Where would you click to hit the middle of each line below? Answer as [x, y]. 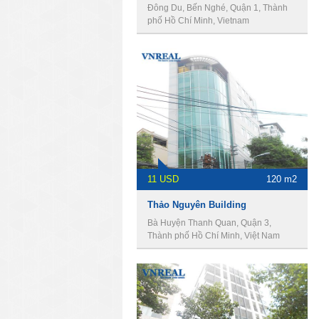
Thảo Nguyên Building [197, 205]
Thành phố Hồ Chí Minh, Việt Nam [214, 236]
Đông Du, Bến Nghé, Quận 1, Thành [218, 8]
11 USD [163, 179]
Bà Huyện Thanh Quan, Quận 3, [209, 223]
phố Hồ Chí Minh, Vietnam [198, 21]
